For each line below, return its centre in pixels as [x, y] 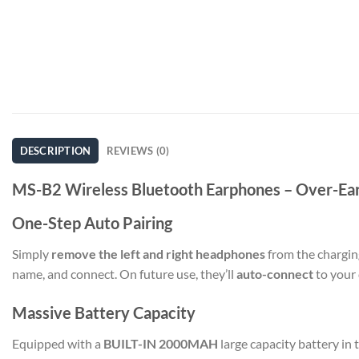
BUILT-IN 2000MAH [161, 344]
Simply [32, 253]
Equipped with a [58, 344]
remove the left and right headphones [158, 253]
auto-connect [275, 273]
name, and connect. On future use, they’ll [124, 273]
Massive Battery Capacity [104, 313]
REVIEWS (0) [138, 150]
